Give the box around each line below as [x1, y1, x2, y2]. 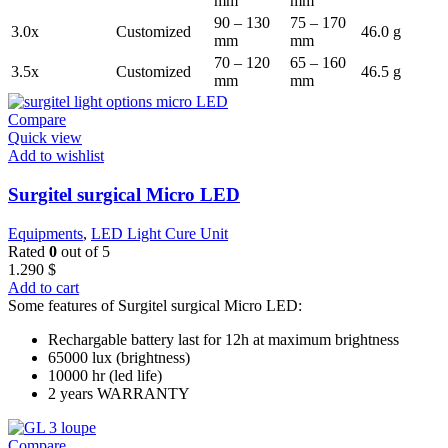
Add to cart [8, 278, 79, 296]
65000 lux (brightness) [48, 348, 190, 366]
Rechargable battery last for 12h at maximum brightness [48, 330, 399, 348]
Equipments [8, 224, 83, 242]
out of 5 [57, 242, 110, 260]
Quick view [8, 129, 82, 147]
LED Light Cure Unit [91, 224, 228, 242]
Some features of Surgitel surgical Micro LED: [8, 296, 302, 314]
